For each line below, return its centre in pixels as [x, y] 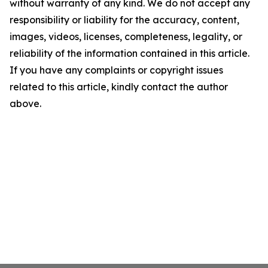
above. [25, 103]
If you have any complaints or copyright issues [116, 70]
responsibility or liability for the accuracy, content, [124, 20]
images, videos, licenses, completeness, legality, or [126, 36]
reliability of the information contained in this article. [130, 53]
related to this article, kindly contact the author [119, 87]
